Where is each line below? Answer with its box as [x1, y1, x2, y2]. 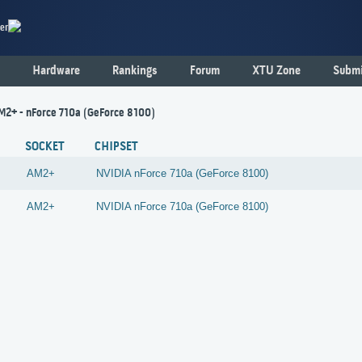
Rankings [112, 64, 158, 78]
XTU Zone [252, 64, 301, 78]
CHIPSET [95, 140, 139, 155]
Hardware [32, 64, 80, 78]
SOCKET [25, 140, 65, 155]
